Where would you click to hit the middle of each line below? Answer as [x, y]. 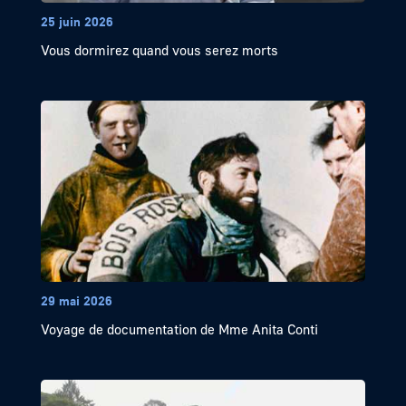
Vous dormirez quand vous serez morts [159, 50]
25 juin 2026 [77, 22]
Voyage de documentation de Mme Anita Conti [179, 329]
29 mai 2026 [76, 301]
